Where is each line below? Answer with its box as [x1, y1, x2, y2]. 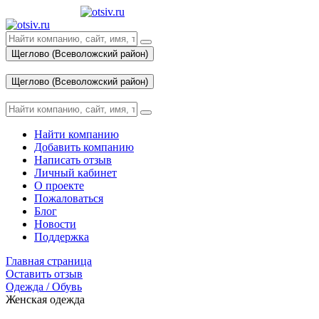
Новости [34, 218, 76, 230]
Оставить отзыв [6, 268, 83, 280]
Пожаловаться [34, 192, 103, 204]
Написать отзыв [34, 154, 112, 166]
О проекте [34, 179, 84, 192]
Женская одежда [6, 293, 85, 305]
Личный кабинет [34, 167, 117, 179]
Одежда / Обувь [6, 281, 82, 293]
